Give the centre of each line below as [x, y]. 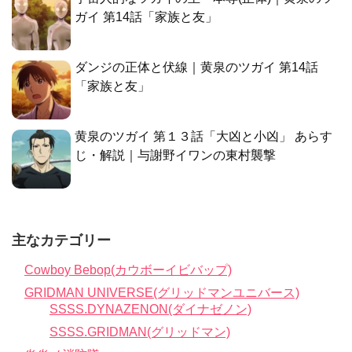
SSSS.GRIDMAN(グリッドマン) [140, 332]
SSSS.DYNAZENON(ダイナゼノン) [150, 309]
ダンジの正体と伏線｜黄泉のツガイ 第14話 [196, 67]
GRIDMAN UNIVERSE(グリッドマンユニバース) [162, 292]
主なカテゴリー [61, 240]
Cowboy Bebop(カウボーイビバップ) [128, 269]
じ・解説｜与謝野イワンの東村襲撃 [175, 155]
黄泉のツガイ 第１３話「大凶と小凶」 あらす [203, 136]
